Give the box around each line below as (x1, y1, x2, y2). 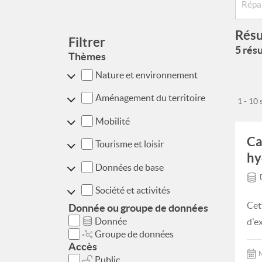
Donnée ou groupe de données (68, 202, 208, 214)
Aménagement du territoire (95, 92, 205, 104)
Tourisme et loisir (95, 139, 164, 150)
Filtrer (68, 35, 105, 49)
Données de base (95, 161, 164, 173)
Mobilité (95, 115, 130, 126)
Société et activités (95, 185, 170, 196)
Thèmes (68, 50, 106, 63)
